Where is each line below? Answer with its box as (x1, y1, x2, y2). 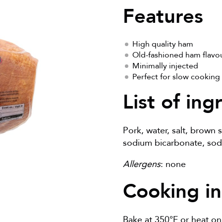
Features (123, 3, 204, 31)
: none (161, 158, 186, 171)
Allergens (123, 158, 161, 171)
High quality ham (132, 39, 194, 50)
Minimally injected (132, 60, 199, 72)
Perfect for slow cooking (132, 71, 221, 83)
